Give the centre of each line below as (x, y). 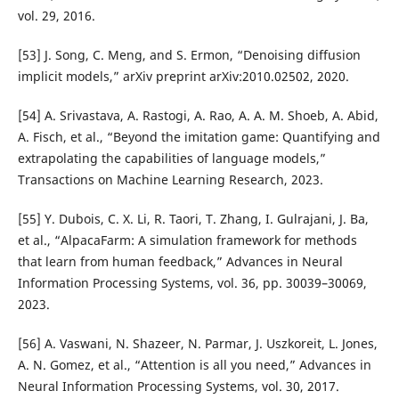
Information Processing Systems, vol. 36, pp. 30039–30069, (192, 282)
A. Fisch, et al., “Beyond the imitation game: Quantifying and (199, 136)
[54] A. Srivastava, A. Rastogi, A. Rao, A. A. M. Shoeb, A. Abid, (198, 115)
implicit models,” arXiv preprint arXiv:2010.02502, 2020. (183, 76)
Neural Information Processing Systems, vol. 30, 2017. (178, 386)
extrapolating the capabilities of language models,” (171, 158)
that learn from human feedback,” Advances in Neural (180, 261)
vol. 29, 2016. (56, 15)
